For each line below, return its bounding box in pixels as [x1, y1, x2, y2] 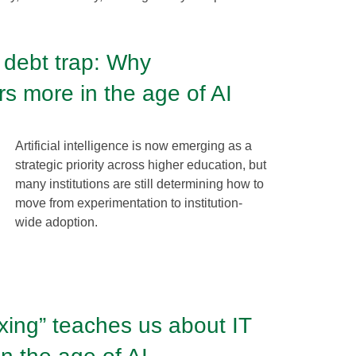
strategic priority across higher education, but [15, 157, 266, 172]
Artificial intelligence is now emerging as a [15, 138, 252, 153]
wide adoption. [15, 215, 98, 229]
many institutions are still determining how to [15, 176, 264, 191]
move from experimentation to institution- [15, 195, 242, 210]
